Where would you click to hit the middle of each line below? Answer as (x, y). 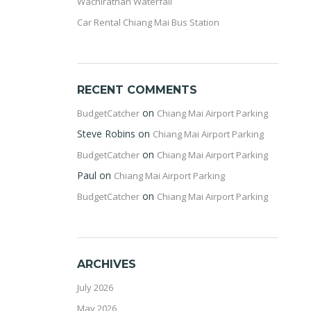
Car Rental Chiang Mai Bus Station (148, 22)
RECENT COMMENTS (137, 90)
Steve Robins (106, 134)
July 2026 (95, 287)
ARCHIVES (107, 264)
